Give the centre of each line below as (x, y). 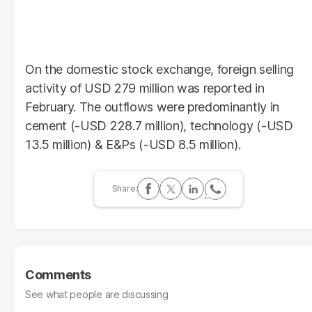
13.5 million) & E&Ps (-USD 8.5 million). (133, 144)
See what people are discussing (97, 294)
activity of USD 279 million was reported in (145, 88)
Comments (58, 274)
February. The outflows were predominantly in (152, 107)
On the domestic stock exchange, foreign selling (159, 69)
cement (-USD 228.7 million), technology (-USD (159, 125)
